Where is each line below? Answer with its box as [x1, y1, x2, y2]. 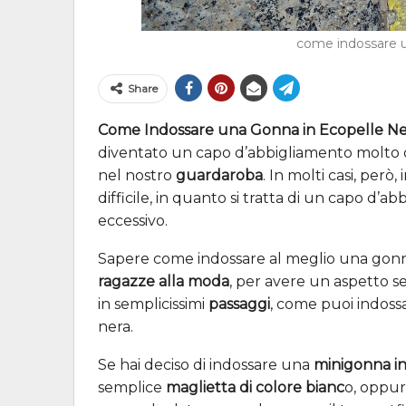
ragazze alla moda [98, 272, 229, 290]
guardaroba [176, 166, 263, 184]
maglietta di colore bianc [166, 378, 344, 396]
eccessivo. [98, 211, 168, 229]
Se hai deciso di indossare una [98, 355, 310, 373]
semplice [98, 378, 166, 396]
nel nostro [98, 166, 176, 184]
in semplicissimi [98, 295, 208, 313]
